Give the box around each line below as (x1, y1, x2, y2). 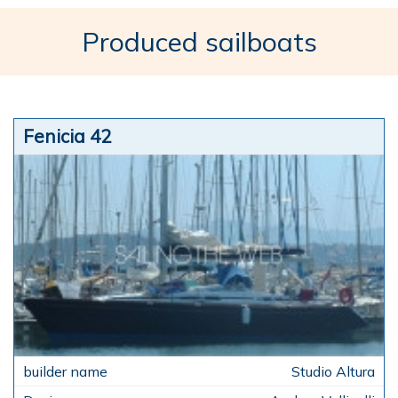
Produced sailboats (81, 25, 317, 59)
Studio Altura (291, 362, 375, 380)
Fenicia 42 (23, 124, 111, 147)
